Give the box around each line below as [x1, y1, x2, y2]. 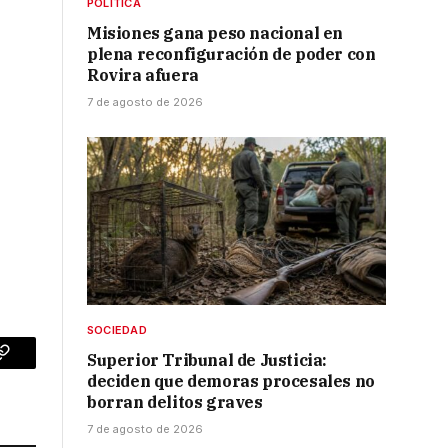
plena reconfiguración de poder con [87, 44, 376, 65]
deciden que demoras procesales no [87, 371, 375, 392]
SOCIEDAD [87, 323, 147, 338]
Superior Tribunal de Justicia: [87, 350, 328, 371]
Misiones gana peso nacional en [87, 23, 344, 44]
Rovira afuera [87, 65, 199, 86]
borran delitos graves [87, 392, 263, 413]
